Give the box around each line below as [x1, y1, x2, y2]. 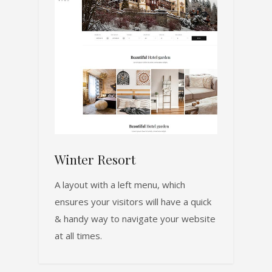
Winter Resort [55, 151, 135, 168]
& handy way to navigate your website [55, 212, 216, 225]
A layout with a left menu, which [55, 178, 185, 191]
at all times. [55, 229, 102, 242]
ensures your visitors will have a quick [55, 195, 211, 208]
